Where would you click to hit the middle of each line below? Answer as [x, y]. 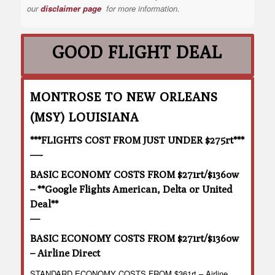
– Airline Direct [66, 254]
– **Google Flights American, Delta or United [131, 190]
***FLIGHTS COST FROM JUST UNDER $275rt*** [137, 141]
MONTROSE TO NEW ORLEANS [124, 97]
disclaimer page [71, 9]
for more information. [143, 9]
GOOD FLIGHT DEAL [137, 52]
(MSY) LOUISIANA [84, 117]
